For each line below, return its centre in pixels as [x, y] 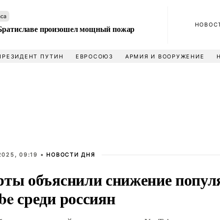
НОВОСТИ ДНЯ [71, 155]
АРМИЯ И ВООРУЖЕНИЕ [165, 56]
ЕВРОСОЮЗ [94, 56]
